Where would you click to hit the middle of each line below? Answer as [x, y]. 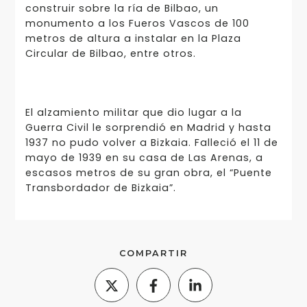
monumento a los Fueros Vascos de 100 [137, 24]
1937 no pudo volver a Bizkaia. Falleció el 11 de [151, 143]
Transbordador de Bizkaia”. [100, 188]
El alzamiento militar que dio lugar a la [133, 113]
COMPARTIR [153, 254]
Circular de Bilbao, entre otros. [110, 54]
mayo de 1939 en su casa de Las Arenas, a [144, 158]
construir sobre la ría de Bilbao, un [122, 9]
